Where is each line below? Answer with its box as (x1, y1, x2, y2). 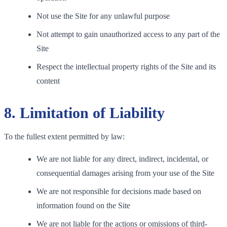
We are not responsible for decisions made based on (36, 186, 201, 196)
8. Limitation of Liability (4, 104, 165, 121)
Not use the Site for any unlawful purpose (36, 11, 170, 20)
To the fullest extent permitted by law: (4, 132, 125, 141)
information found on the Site (36, 201, 130, 210)
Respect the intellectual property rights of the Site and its (36, 62, 216, 71)
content (36, 76, 60, 85)
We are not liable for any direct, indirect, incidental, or (36, 154, 208, 163)
